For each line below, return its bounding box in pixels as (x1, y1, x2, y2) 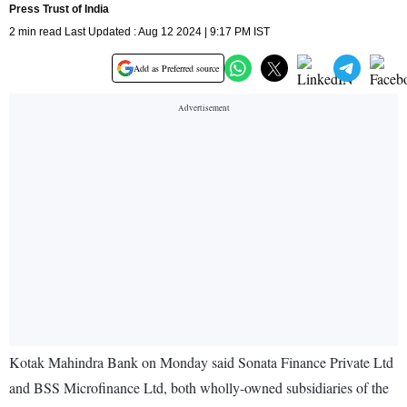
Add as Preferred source (134, 62, 219, 75)
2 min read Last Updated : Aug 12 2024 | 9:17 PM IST (9, 25, 270, 39)
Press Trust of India (9, 3, 109, 16)
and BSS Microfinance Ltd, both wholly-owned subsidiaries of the (9, 378, 389, 398)
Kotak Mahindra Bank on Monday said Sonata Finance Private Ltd (9, 352, 393, 372)
